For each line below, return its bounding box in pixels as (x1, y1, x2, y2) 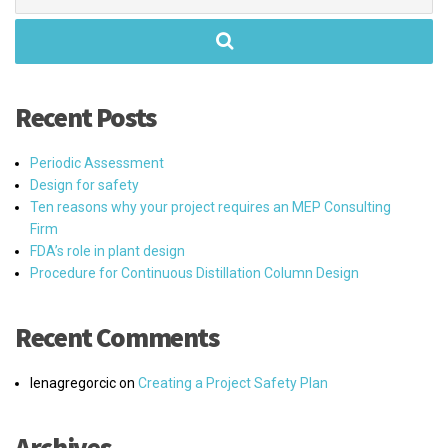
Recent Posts (15, 99, 156, 134)
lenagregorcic (30, 374, 116, 391)
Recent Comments (15, 319, 219, 354)
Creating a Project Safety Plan (138, 374, 328, 391)
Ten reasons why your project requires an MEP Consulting (30, 198, 391, 215)
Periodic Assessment (30, 154, 164, 171)
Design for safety (30, 176, 139, 193)
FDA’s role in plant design (30, 242, 185, 259)
